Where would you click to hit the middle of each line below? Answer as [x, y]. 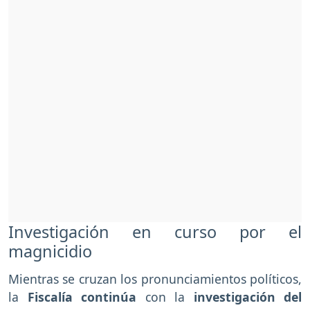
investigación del [247, 297]
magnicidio [50, 252]
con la [169, 297]
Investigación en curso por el [155, 232]
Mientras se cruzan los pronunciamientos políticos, [155, 279]
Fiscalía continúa [82, 297]
